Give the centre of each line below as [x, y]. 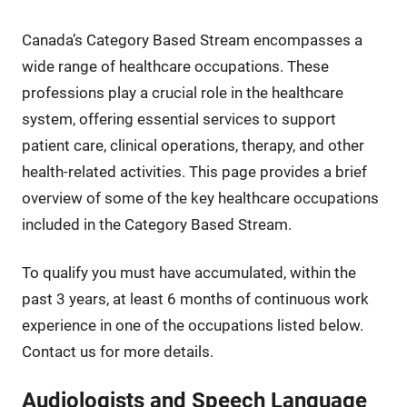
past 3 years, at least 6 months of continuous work [195, 298]
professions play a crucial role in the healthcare [182, 92]
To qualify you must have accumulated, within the [189, 272]
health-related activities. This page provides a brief [194, 171]
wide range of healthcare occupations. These [175, 66]
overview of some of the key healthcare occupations [200, 198]
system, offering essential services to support [179, 119]
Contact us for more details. [117, 351]
